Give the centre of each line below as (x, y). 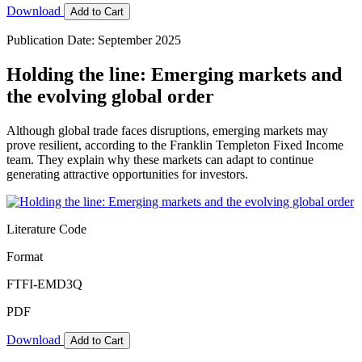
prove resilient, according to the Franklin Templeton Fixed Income (175, 145)
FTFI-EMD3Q (44, 284)
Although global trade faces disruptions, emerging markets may (167, 130)
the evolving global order (110, 96)
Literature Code (46, 229)
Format (25, 256)
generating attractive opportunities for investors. (127, 174)
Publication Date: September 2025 (94, 40)
